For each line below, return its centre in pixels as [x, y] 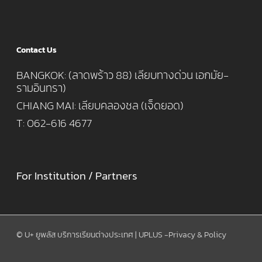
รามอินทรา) [41, 88]
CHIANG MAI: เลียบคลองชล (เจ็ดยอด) [100, 106]
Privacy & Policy [197, 235]
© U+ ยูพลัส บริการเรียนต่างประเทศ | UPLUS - [92, 235]
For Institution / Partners [77, 176]
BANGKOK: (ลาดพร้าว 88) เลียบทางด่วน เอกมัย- [123, 75]
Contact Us [37, 50]
